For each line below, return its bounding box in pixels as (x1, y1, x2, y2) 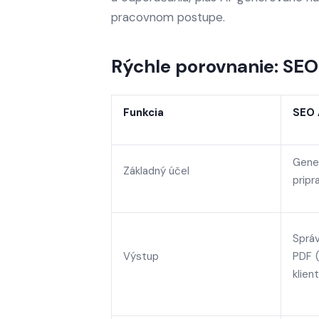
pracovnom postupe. (111, 9, 229, 25)
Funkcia (123, 105, 164, 120)
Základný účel (123, 164, 189, 178)
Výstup (123, 249, 159, 263)
